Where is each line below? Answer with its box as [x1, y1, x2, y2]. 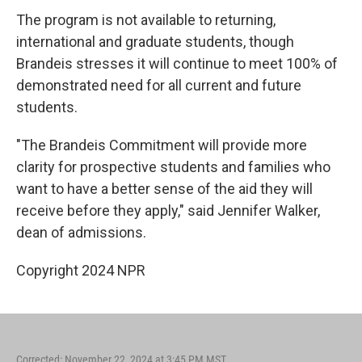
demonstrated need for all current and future [16, 77, 301, 94]
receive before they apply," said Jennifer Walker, [16, 202, 320, 219]
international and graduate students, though [16, 33, 294, 50]
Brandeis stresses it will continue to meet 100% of [16, 55, 338, 72]
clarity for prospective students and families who [16, 158, 330, 175]
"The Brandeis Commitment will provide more [16, 137, 307, 154]
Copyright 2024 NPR [16, 262, 145, 279]
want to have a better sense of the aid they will [16, 180, 313, 197]
